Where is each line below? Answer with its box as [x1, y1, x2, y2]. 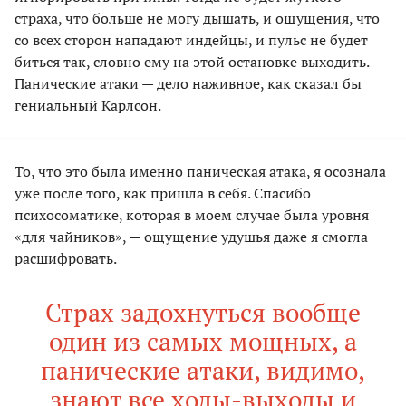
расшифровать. [14, 248, 117, 269]
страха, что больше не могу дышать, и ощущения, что [14, 8, 380, 29]
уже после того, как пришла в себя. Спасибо [14, 183, 311, 204]
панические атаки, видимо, [41, 353, 365, 388]
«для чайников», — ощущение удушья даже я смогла [14, 227, 368, 247]
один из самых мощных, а [49, 324, 357, 359]
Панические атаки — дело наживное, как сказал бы [14, 73, 362, 94]
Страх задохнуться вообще [45, 295, 361, 330]
